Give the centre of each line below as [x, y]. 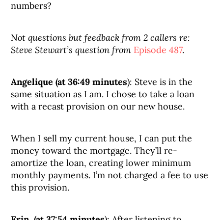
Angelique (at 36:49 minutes [69, 82]
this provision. [40, 187]
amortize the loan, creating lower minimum [101, 163]
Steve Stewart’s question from [72, 50]
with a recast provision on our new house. [98, 106]
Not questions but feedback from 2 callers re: [101, 38]
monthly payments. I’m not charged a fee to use [110, 175]
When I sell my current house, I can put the [102, 138]
